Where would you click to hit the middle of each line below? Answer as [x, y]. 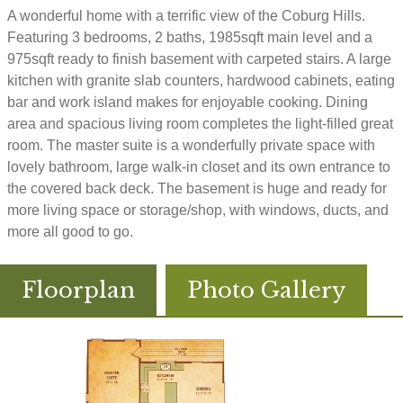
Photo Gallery [266, 290]
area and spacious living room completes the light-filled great [200, 124]
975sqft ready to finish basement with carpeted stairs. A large [199, 59]
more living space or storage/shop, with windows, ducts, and [198, 210]
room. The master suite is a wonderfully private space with [191, 145]
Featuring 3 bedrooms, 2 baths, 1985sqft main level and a [190, 37]
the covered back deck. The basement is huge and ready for [197, 188]
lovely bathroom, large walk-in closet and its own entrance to [199, 167]
